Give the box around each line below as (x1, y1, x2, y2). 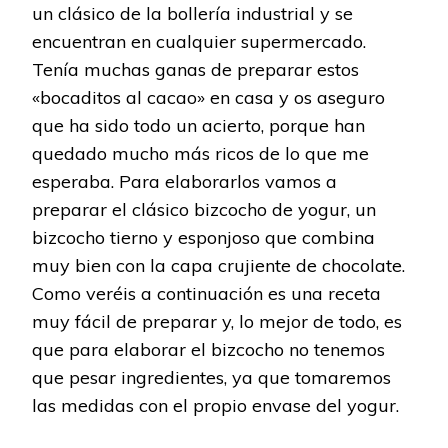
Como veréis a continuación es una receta (32, 282, 381, 306)
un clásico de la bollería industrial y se (32, 2, 353, 26)
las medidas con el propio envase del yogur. (32, 394, 399, 418)
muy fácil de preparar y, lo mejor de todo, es (32, 310, 402, 334)
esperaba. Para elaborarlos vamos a (32, 170, 337, 194)
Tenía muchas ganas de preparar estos (32, 58, 359, 82)
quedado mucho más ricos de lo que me (32, 142, 369, 166)
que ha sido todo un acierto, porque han (32, 114, 365, 138)
